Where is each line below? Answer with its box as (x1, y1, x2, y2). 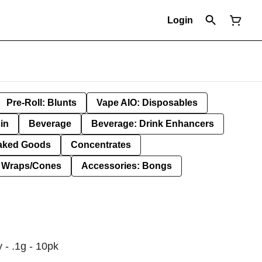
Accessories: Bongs (81, 161, 172, 171)
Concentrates (71, 140, 131, 150)
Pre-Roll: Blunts (6, 98, 77, 108)
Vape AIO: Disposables (96, 98, 198, 108)
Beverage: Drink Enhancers (91, 119, 214, 129)
